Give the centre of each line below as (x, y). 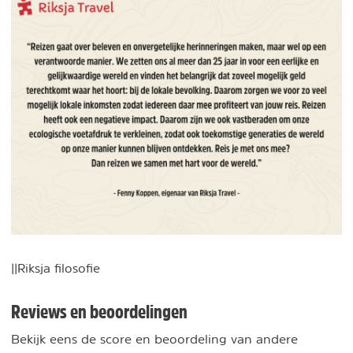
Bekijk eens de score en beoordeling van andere (154, 339)
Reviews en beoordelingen (99, 311)
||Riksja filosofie (56, 268)
